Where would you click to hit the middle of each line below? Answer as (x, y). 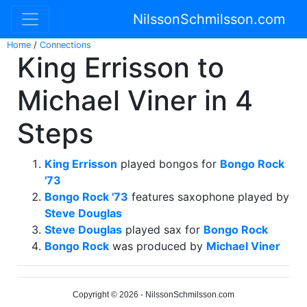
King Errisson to (121, 67)
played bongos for (169, 164)
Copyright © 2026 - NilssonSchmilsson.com (153, 295)
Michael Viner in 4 (135, 100)
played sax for (163, 230)
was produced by (158, 246)
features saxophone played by (209, 197)
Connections (65, 45)
